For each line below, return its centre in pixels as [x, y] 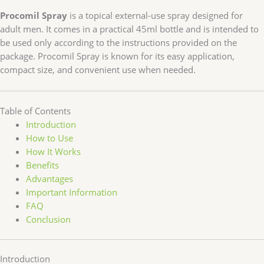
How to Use [49, 138]
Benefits [42, 165]
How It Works [53, 151]
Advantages [49, 178]
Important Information [71, 192]
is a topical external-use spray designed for [155, 16]
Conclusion [48, 219]
